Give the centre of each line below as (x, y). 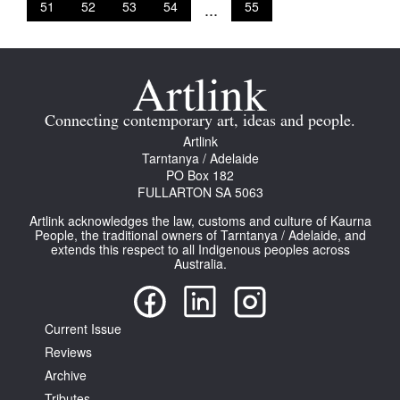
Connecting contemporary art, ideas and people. (200, 122)
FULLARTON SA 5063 (200, 192)
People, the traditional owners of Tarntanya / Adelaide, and (200, 235)
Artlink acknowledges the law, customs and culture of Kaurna (200, 221)
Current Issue (83, 329)
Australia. (200, 264)
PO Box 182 (200, 175)
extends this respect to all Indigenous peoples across (200, 250)
